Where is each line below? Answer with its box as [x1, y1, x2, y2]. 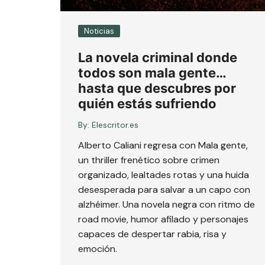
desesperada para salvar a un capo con [78, 183, 250, 196]
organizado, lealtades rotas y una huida [78, 168, 249, 181]
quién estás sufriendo [78, 95, 216, 111]
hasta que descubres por [78, 80, 236, 96]
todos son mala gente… [78, 64, 226, 80]
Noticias [84, 25, 114, 36]
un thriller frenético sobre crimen [78, 153, 219, 166]
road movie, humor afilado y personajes [78, 212, 248, 225]
